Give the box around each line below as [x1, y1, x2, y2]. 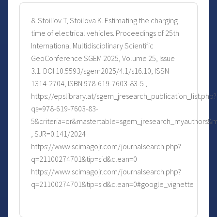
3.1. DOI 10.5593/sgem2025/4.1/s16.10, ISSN [31, 66, 169, 76]
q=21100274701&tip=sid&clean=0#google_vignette [31, 179, 194, 189]
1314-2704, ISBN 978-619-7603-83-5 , [31, 78, 147, 89]
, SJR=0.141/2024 [31, 129, 86, 139]
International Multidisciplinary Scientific [31, 41, 154, 51]
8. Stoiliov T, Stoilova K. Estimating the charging [31, 15, 178, 26]
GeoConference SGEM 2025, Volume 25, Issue [31, 53, 175, 63]
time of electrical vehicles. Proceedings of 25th [31, 28, 179, 38]
